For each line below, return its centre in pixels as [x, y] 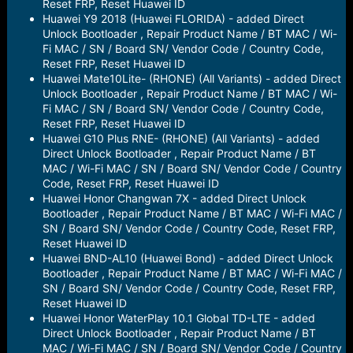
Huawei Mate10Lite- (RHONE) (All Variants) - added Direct [191, 78]
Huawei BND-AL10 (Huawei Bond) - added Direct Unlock [188, 258]
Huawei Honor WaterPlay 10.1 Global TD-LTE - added [178, 318]
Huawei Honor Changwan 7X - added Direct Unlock [174, 198]
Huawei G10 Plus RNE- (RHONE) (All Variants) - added [181, 138]
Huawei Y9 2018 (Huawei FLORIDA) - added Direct [173, 19]
